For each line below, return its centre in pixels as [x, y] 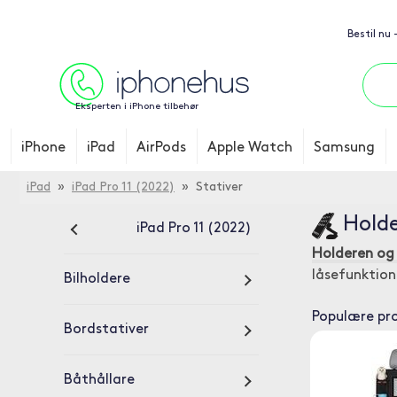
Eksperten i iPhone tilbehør [136, 107]
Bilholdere [97, 279]
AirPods [161, 148]
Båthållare [99, 380]
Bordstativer [106, 330]
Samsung [344, 148]
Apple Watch [250, 148]
